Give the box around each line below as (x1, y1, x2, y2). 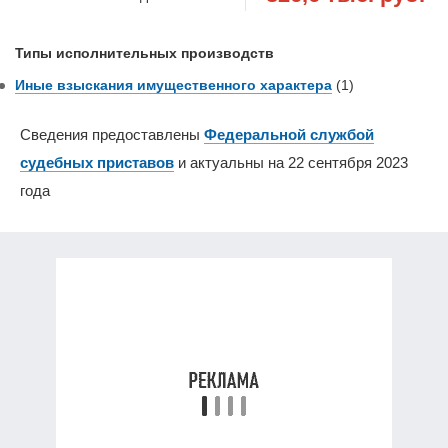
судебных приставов (20, 153, 174, 171)
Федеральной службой (204, 125, 374, 143)
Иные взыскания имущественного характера (15, 76, 332, 93)
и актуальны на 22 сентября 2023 (174, 153, 408, 171)
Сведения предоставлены (20, 125, 204, 143)
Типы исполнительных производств (15, 44, 274, 61)
